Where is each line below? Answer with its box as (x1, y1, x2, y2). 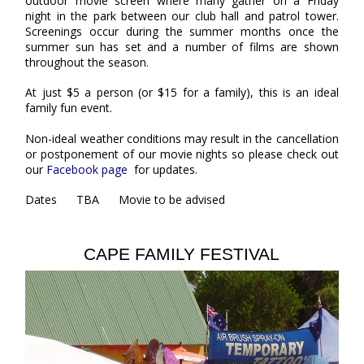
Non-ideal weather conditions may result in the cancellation (25, 130, 339, 146)
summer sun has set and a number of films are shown (25, 38, 339, 54)
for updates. (131, 161, 201, 177)
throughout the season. (25, 54, 149, 70)
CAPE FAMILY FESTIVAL (84, 245, 280, 264)
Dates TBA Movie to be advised (25, 192, 226, 208)
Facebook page (46, 161, 128, 177)
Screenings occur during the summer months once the (25, 23, 339, 39)
